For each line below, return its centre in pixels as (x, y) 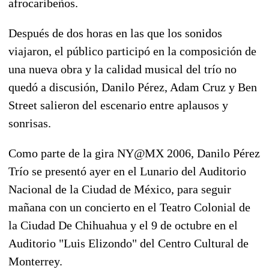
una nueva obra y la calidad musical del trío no (122, 69)
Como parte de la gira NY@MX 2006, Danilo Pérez (134, 153)
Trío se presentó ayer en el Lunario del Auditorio (127, 171)
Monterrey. (35, 261)
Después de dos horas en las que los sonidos (115, 33)
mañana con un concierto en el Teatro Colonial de (129, 207)
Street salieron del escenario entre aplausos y (118, 105)
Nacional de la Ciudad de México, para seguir (120, 189)
